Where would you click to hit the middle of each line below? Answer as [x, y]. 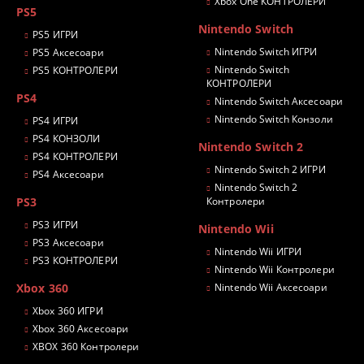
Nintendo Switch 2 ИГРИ [270, 169]
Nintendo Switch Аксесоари [279, 101]
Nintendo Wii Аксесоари [271, 287]
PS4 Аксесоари [68, 174]
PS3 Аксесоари [68, 242]
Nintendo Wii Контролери [275, 269]
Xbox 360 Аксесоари [81, 328]
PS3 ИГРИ [56, 224]
